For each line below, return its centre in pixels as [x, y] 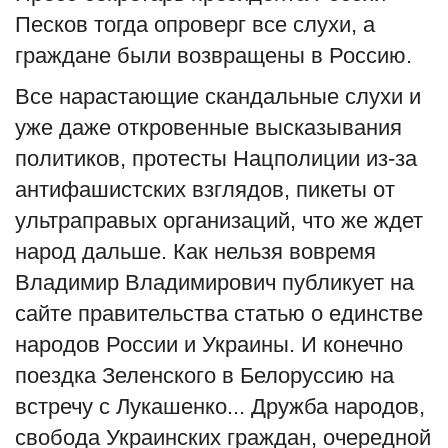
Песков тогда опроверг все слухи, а [195, 24]
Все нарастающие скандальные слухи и [218, 96]
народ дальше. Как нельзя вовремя [195, 251]
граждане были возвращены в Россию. [213, 55]
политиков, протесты [124, 158]
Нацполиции [299, 158]
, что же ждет [356, 220]
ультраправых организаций [152, 220]
